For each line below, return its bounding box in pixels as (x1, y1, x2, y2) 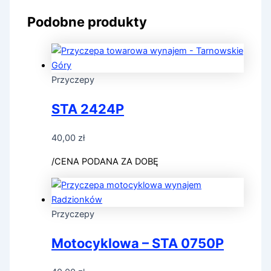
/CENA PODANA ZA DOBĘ (51, 155, 159, 167)
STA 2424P (51, 101, 125, 117)
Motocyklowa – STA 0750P (51, 235, 224, 251)
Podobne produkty (27, 13, 148, 30)
